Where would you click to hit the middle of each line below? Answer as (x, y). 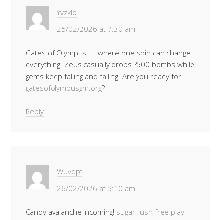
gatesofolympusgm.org (64, 88)
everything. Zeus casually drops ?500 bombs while (110, 64)
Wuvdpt (70, 171)
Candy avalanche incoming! (71, 212)
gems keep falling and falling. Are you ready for (103, 76)
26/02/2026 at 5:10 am (96, 188)
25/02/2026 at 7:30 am (96, 29)
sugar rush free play (150, 212)
